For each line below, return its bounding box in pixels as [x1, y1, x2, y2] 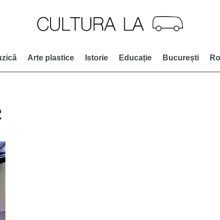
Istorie [85, 53, 108, 62]
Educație [119, 53, 152, 62]
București [163, 53, 199, 62]
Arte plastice [27, 53, 74, 62]
